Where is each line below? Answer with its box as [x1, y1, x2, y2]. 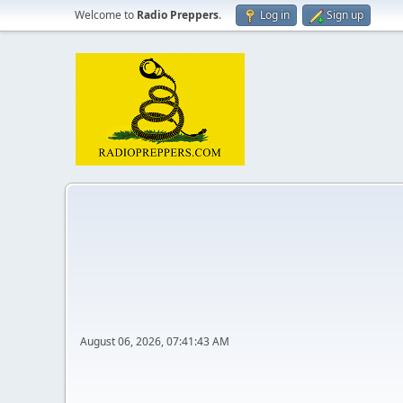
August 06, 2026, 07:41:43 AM [80, 334, 229, 349]
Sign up [327, 7, 363, 22]
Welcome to [75, 7, 137, 22]
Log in [260, 7, 290, 22]
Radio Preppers [137, 7, 219, 22]
